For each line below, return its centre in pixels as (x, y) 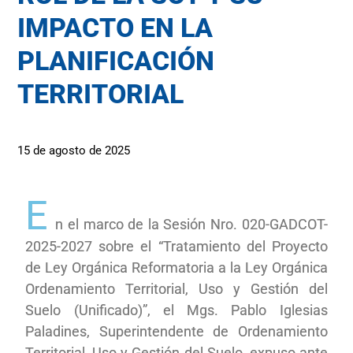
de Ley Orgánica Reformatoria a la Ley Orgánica (176, 267)
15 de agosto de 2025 (74, 150)
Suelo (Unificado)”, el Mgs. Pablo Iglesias (176, 310)
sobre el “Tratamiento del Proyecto (213, 246)
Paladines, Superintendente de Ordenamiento (176, 331)
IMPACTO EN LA (115, 27)
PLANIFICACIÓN (116, 60)
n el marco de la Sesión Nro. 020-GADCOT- (191, 224)
